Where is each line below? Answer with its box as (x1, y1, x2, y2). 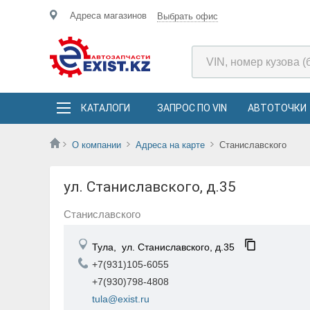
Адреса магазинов (70, 10, 147, 21)
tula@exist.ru (92, 293, 149, 304)
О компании (72, 140, 121, 150)
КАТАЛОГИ (81, 102, 130, 113)
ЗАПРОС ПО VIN (157, 102, 227, 113)
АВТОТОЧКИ (248, 102, 307, 113)
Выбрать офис (157, 11, 218, 21)
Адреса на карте (136, 140, 205, 150)
